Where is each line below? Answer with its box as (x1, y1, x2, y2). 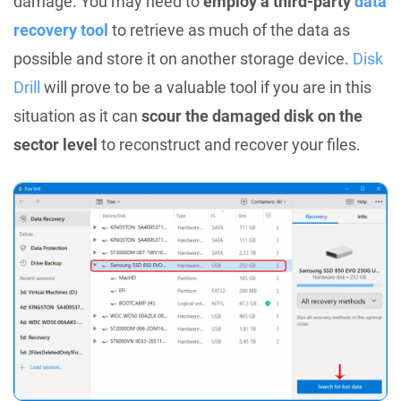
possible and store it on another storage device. (13, 48, 353, 68)
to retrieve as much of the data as (108, 20, 350, 39)
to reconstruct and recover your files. (98, 134, 361, 154)
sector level (13, 134, 98, 154)
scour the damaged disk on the (141, 106, 363, 125)
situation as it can (13, 106, 141, 125)
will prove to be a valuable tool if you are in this (40, 77, 371, 97)
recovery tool (13, 20, 108, 39)
